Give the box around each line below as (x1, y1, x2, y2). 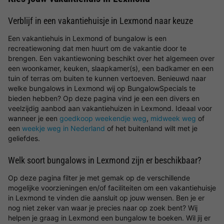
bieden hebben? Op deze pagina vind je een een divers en (8, 94, 199, 102)
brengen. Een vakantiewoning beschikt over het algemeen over (8, 54, 214, 62)
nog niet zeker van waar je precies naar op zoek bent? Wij (8, 203, 197, 212)
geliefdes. (8, 134, 40, 142)
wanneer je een (8, 114, 59, 122)
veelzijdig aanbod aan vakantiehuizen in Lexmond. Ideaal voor (8, 104, 212, 112)
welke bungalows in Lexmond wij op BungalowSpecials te (8, 84, 195, 92)
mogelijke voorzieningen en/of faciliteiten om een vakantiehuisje (8, 183, 216, 192)
